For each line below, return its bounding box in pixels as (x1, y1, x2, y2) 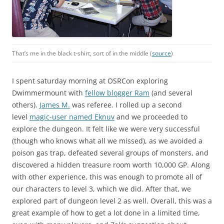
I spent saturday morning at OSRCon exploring (12, 76, 168, 86)
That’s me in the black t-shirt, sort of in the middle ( (12, 49, 152, 58)
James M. (39, 100, 70, 110)
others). (12, 100, 39, 110)
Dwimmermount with (12, 88, 85, 98)
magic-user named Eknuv (29, 112, 114, 122)
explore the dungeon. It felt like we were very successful (12, 124, 200, 134)
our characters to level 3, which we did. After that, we (12, 184, 191, 194)
